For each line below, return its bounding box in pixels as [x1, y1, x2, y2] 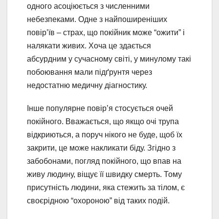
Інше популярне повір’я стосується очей [27, 104, 173, 113]
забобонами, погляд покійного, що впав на [27, 157, 181, 166]
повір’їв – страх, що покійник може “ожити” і [27, 28, 185, 37]
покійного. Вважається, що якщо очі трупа [27, 117, 179, 126]
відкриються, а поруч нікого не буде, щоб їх [27, 131, 182, 139]
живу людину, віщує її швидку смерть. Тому [27, 170, 182, 179]
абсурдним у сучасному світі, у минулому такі [27, 55, 191, 64]
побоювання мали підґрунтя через [27, 68, 152, 77]
